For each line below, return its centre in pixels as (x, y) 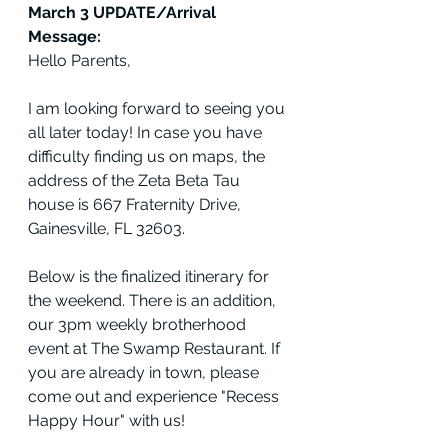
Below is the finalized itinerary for (150, 277)
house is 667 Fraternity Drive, (136, 205)
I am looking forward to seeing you (158, 109)
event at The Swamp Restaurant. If (156, 349)
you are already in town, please (145, 373)
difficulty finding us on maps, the (148, 157)
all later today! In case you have (147, 133)
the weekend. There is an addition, (154, 301)
